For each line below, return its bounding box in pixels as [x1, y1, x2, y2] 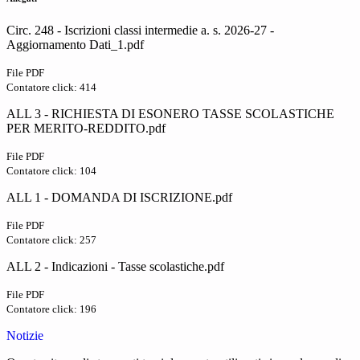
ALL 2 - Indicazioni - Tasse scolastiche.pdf [6, 260, 224, 274]
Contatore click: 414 [6, 81, 96, 94]
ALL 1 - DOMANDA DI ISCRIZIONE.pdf [6, 190, 232, 205]
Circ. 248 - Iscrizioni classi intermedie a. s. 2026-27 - [6, 23, 274, 38]
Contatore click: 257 [6, 234, 96, 247]
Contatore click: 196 [6, 303, 96, 316]
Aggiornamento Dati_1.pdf [6, 38, 144, 52]
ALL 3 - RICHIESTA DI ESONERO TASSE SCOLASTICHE [6, 107, 334, 121]
